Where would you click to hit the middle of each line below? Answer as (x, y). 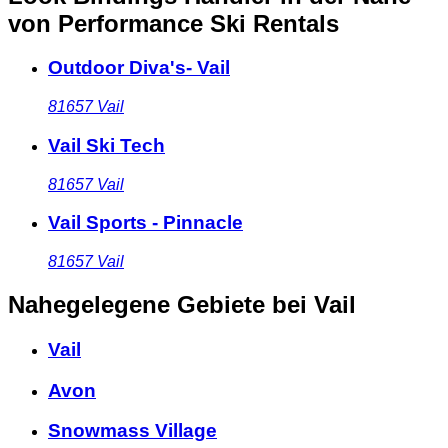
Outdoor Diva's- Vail (139, 68)
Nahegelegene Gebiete (136, 304)
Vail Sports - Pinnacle (145, 223)
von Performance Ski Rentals (173, 23)
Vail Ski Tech (106, 145)
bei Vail (314, 304)
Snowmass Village (132, 431)
